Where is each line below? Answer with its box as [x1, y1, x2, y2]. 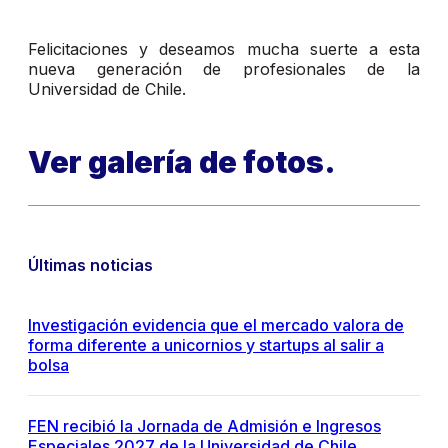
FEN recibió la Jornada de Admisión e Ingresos [28, 416, 381, 437]
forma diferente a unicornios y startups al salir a [28, 335, 384, 356]
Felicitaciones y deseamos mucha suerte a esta [28, 39, 420, 60]
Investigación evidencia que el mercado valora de [28, 315, 404, 336]
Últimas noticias [28, 255, 153, 276]
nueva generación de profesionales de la [28, 59, 420, 80]
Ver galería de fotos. [28, 144, 342, 181]
